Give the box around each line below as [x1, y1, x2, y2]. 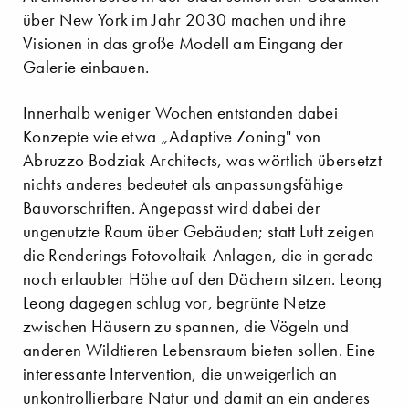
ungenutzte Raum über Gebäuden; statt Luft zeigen [23, 220, 375, 242]
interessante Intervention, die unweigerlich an [23, 362, 338, 384]
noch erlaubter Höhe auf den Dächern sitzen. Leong [23, 267, 383, 289]
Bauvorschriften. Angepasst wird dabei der [23, 196, 321, 218]
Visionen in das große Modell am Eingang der [23, 32, 344, 54]
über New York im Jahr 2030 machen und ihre [23, 8, 347, 30]
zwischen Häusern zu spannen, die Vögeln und [23, 315, 350, 337]
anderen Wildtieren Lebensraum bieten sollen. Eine [23, 339, 376, 361]
